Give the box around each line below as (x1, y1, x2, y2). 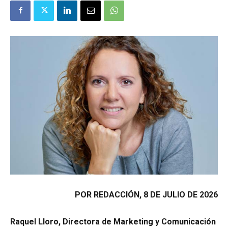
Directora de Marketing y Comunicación (63, 216, 216, 226)
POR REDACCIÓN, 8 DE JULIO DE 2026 (75, 189, 218, 199)
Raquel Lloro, (10, 216, 63, 226)
